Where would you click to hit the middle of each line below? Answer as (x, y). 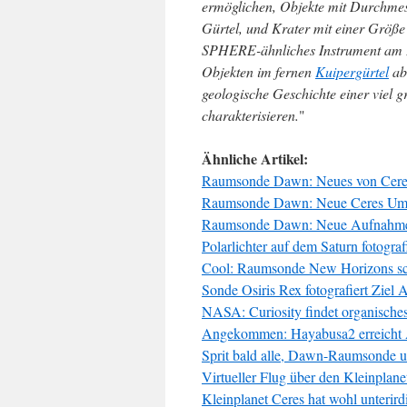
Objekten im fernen (258, 71)
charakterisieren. (250, 115)
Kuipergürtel (352, 71)
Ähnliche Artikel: (255, 159)
